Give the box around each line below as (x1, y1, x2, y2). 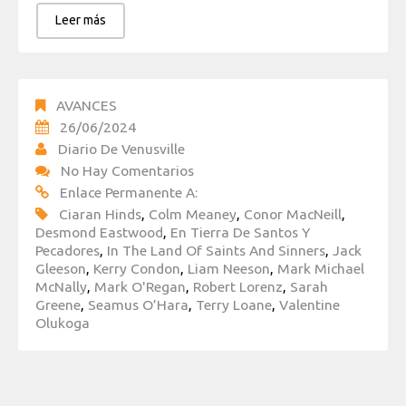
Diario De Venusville (58, 140, 185, 158)
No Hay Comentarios (61, 162, 194, 179)
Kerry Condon (93, 260, 180, 277)
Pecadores (35, 242, 100, 259)
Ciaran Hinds (59, 206, 141, 223)
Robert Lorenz (193, 278, 283, 295)
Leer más (55, 13, 106, 28)
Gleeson (35, 260, 86, 277)
